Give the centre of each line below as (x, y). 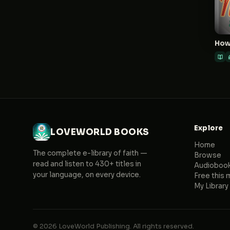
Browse (207, 155)
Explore (208, 128)
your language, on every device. (87, 175)
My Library (211, 186)
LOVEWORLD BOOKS (100, 132)
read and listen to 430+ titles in (87, 164)
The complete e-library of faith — (90, 153)
